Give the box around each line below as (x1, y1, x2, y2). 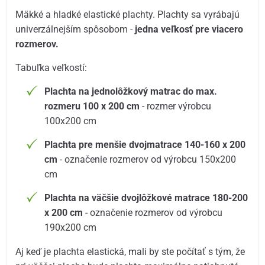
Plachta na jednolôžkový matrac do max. (44, 86, 218, 98)
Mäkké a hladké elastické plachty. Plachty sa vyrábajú (15, 9, 240, 21)
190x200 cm (44, 222, 97, 234)
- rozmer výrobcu (140, 101, 212, 112)
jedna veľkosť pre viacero (135, 24, 244, 35)
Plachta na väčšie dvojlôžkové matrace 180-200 (44, 192, 248, 204)
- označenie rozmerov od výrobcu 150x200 (57, 154, 237, 166)
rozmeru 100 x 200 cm (44, 101, 140, 112)
